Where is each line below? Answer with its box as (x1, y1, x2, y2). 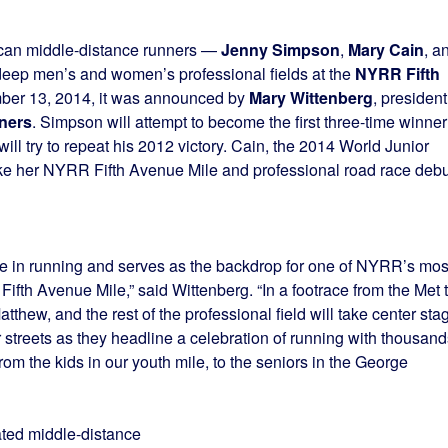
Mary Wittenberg (248, 86, 373, 110)
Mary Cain (347, 38, 424, 62)
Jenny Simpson (220, 38, 340, 62)
